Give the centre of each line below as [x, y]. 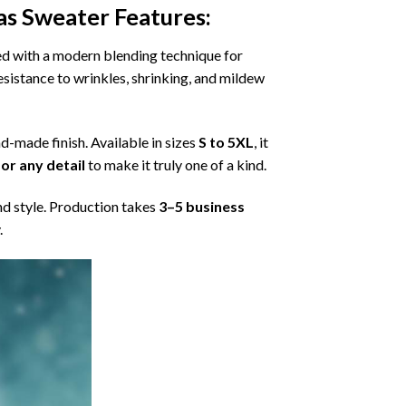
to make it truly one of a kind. [176, 165]
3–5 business [202, 206]
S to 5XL [226, 142]
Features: [160, 17]
